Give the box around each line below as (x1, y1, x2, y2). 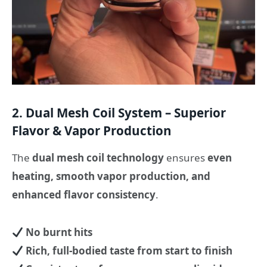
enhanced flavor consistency (12, 188, 156, 202)
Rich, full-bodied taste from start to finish (26, 243, 233, 257)
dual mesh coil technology (32, 151, 164, 165)
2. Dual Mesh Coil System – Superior (12, 104, 226, 121)
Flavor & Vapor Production (12, 122, 172, 139)
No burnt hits (26, 225, 93, 239)
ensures (164, 151, 207, 165)
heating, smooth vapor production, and (12, 169, 210, 184)
